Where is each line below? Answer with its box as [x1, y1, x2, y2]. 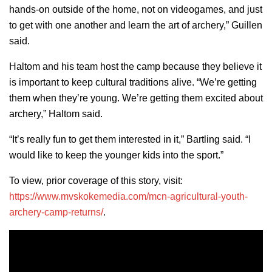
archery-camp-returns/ [9, 206, 103, 217]
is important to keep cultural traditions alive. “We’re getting [9, 76, 257, 87]
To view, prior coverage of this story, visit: [9, 175, 183, 186]
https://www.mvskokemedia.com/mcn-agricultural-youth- [9, 191, 248, 202]
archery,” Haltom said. [9, 108, 103, 119]
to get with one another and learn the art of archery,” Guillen [9, 19, 262, 30]
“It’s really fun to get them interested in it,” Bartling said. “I [9, 134, 251, 144]
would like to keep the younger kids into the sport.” [9, 149, 223, 160]
